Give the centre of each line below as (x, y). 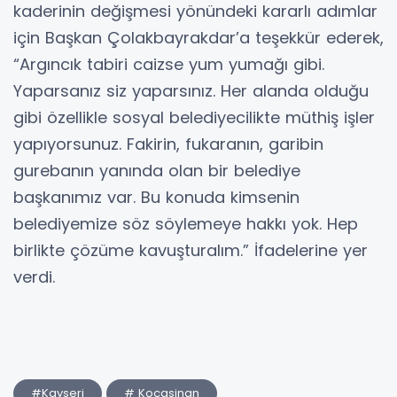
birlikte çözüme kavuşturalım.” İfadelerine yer (191, 251)
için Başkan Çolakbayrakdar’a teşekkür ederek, (198, 38)
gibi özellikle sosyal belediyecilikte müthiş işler (194, 118)
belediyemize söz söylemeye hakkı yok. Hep (186, 224)
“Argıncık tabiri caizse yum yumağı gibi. (169, 65)
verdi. (34, 277)
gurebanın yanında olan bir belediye (157, 171)
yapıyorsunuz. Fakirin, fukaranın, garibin (168, 144)
